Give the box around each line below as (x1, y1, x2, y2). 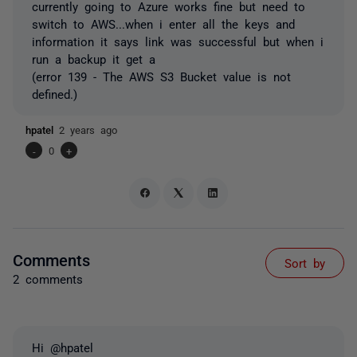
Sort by (284, 256, 325, 269)
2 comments (13, 272, 83, 284)
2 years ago (59, 124, 117, 135)
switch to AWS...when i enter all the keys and (32, 18, 295, 29)
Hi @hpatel (32, 340, 93, 353)
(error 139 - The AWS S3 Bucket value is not (32, 70, 291, 82)
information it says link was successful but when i (32, 35, 324, 47)
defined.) (32, 88, 77, 100)
